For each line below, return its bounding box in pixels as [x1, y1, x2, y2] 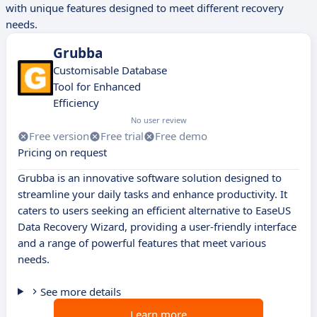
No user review [131, 115, 187, 126]
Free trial [100, 129, 144, 144]
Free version [29, 129, 89, 144]
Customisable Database [53, 63, 167, 78]
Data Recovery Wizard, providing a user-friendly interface [18, 219, 296, 234]
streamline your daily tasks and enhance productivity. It [18, 187, 287, 202]
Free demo [155, 129, 207, 144]
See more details [40, 284, 121, 299]
